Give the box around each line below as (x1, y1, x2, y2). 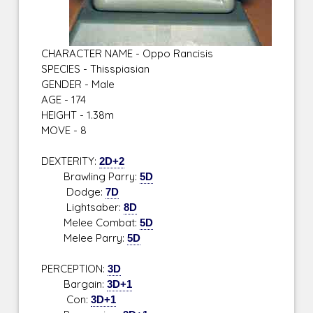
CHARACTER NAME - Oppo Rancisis (41, 47, 214, 61)
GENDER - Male (41, 78, 115, 92)
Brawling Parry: (41, 170, 140, 184)
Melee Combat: (41, 216, 140, 230)
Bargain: (41, 277, 108, 291)
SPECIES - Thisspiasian (41, 62, 150, 76)
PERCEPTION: (41, 262, 108, 276)
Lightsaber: (41, 201, 124, 214)
